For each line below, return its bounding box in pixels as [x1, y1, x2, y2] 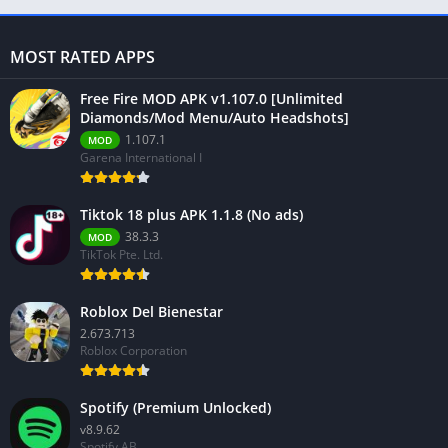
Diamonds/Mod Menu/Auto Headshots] [80, 107, 349, 127]
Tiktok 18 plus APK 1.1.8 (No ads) [80, 204, 303, 224]
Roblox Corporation [80, 341, 187, 359]
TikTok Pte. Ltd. [80, 245, 163, 263]
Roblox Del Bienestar [80, 301, 223, 321]
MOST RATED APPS [10, 45, 155, 68]
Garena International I [80, 148, 202, 166]
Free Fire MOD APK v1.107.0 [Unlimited [80, 88, 343, 108]
